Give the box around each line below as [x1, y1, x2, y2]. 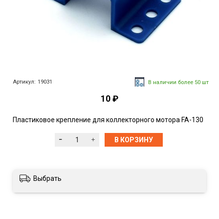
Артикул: [13, 78, 36, 85]
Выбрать [33, 175, 62, 183]
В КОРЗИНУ [114, 136, 153, 144]
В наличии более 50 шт [148, 79, 209, 86]
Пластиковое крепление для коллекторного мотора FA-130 [13, 115, 203, 124]
